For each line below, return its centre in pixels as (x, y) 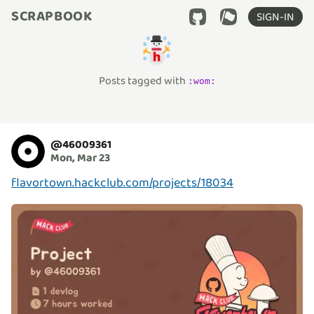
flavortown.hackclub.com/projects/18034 (122, 183)
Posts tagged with (143, 81)
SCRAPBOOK (52, 16)
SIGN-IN (275, 17)
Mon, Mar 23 (80, 158)
